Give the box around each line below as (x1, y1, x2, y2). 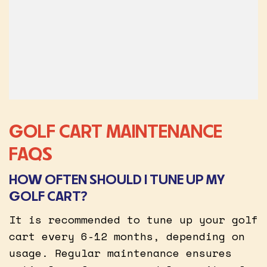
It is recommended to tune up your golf (9, 211, 258, 227)
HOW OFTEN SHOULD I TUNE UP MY (9, 170, 225, 188)
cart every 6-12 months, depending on (9, 228, 245, 244)
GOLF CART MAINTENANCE (9, 119, 222, 142)
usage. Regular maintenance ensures (9, 244, 232, 260)
